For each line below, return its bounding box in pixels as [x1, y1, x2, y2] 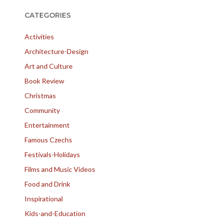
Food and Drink [25, 180, 70, 188]
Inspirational [25, 194, 63, 203]
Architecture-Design [25, 47, 88, 55]
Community [25, 106, 60, 114]
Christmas [25, 91, 56, 100]
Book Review [25, 77, 64, 85]
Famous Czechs [25, 136, 72, 144]
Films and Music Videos [25, 165, 95, 173]
